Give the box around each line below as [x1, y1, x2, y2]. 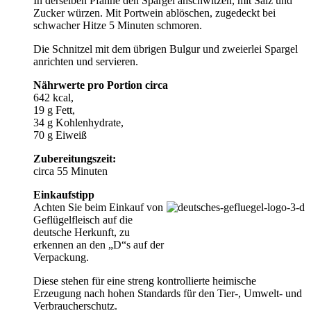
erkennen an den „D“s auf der [33, 238, 164, 251]
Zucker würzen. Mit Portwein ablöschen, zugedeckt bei [33, 6, 276, 19]
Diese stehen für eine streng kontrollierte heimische [33, 274, 256, 287]
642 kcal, [33, 91, 74, 103]
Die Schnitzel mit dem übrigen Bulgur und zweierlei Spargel [33, 42, 298, 55]
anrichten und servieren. [33, 55, 138, 67]
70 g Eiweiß [33, 128, 87, 141]
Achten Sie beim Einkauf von [33, 201, 163, 213]
